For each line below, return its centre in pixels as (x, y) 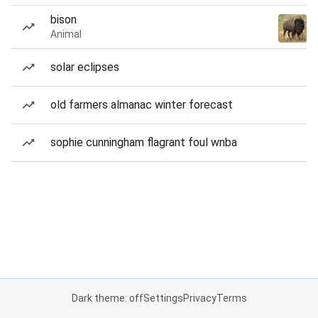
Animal (66, 34)
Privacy (199, 298)
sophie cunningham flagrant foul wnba (144, 142)
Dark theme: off (107, 298)
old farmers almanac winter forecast (142, 105)
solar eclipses (85, 67)
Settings (163, 298)
